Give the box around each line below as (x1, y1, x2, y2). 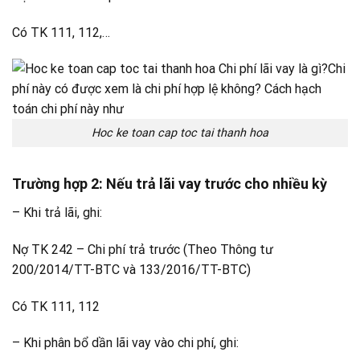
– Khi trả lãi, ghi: (12, 204, 102, 220)
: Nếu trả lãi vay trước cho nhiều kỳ (99, 174, 327, 192)
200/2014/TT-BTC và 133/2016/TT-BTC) (12, 261, 251, 277)
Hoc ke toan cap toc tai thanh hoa (92, 126, 268, 141)
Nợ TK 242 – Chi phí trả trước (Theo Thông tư (12, 241, 273, 257)
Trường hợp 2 (12, 174, 99, 192)
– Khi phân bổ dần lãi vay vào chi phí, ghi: (12, 335, 239, 351)
